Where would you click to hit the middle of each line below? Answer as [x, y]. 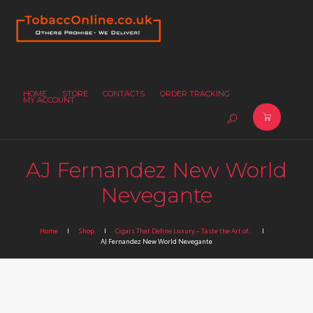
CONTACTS [124, 94]
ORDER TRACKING [195, 94]
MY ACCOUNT [49, 100]
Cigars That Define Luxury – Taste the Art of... [184, 231]
